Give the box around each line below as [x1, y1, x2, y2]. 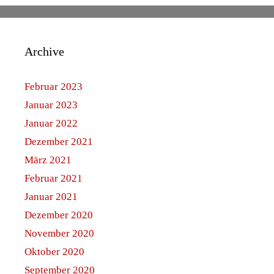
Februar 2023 [24, 81, 83, 93]
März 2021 [24, 154, 72, 166]
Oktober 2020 [24, 246, 84, 258]
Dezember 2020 [24, 209, 93, 221]
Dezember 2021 [24, 136, 93, 148]
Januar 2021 [24, 191, 78, 203]
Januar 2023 [24, 99, 78, 111]
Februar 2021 [24, 172, 83, 185]
